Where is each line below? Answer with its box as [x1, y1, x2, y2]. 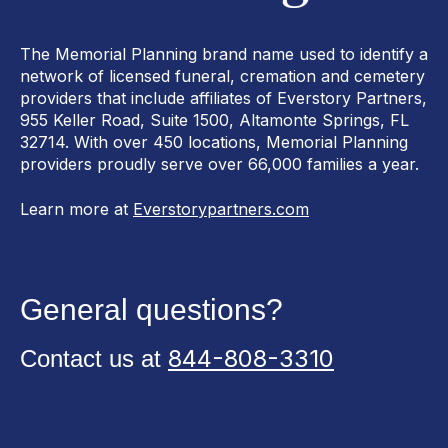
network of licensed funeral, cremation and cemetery [20, 66, 425, 87]
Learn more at [20, 198, 133, 219]
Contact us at [20, 345, 168, 373]
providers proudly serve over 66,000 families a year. [20, 154, 419, 175]
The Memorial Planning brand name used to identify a [20, 44, 428, 65]
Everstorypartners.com [133, 198, 309, 219]
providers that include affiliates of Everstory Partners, [20, 88, 427, 109]
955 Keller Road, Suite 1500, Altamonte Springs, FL [20, 110, 409, 131]
